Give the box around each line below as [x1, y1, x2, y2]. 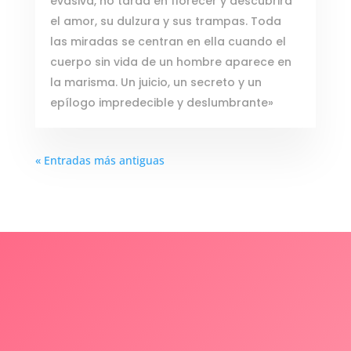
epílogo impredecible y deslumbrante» [49, 95, 273, 111]
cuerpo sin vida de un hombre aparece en [49, 54, 291, 71]
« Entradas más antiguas [34, 153, 165, 168]
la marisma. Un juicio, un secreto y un [49, 74, 262, 91]
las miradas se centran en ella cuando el [49, 34, 286, 50]
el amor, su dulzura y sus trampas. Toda [49, 13, 281, 30]
